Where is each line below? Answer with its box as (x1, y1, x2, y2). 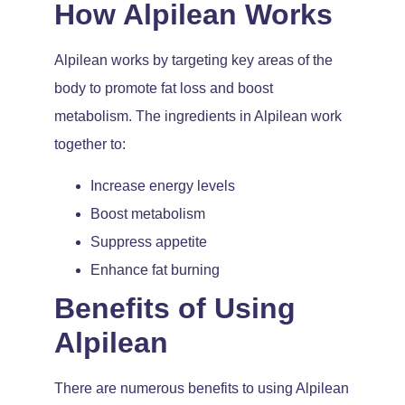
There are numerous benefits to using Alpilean (54, 380, 349, 396)
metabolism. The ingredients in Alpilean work (54, 108, 342, 125)
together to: (54, 137, 126, 153)
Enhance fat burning (90, 261, 220, 278)
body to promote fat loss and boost (54, 80, 273, 97)
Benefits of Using (54, 291, 296, 325)
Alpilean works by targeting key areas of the (54, 52, 333, 69)
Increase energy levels (90, 177, 235, 193)
